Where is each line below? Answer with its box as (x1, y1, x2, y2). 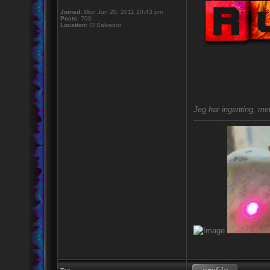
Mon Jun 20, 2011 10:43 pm (81, 8, 163, 15)
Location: (60, 22, 87, 28)
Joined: (60, 8, 82, 15)
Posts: (60, 15, 79, 22)
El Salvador (87, 22, 121, 28)
